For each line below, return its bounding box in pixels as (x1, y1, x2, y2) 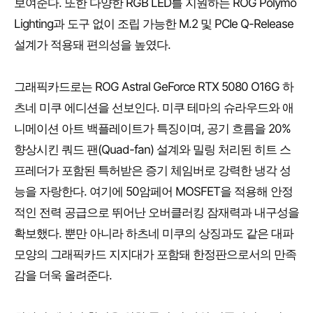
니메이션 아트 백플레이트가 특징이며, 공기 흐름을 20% (14, 122, 291, 136)
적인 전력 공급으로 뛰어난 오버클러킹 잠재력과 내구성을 (14, 205, 299, 220)
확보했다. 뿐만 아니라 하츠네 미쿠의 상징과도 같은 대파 (14, 226, 293, 241)
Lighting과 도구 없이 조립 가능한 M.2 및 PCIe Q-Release (14, 17, 293, 31)
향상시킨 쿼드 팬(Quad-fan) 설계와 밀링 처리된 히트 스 (14, 143, 291, 157)
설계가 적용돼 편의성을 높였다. (14, 38, 170, 52)
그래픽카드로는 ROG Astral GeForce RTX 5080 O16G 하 (14, 80, 293, 94)
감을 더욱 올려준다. (14, 268, 112, 283)
